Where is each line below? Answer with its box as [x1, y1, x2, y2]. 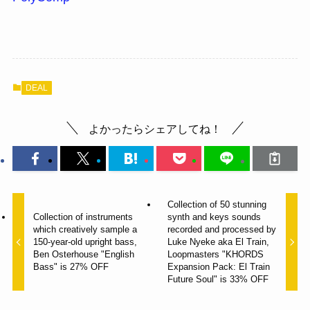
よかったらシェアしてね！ [89, 122, 221, 135]
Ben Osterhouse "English [33, 249, 135, 260]
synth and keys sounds [167, 212, 261, 223]
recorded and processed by [167, 224, 276, 235]
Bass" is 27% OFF [33, 262, 109, 273]
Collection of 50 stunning [167, 199, 266, 210]
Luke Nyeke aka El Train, [167, 237, 269, 248]
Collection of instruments [33, 212, 134, 223]
